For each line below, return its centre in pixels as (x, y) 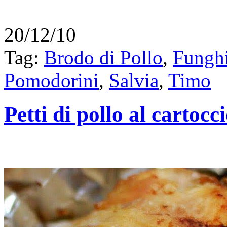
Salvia (134, 81)
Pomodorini (51, 81)
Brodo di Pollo (103, 58)
